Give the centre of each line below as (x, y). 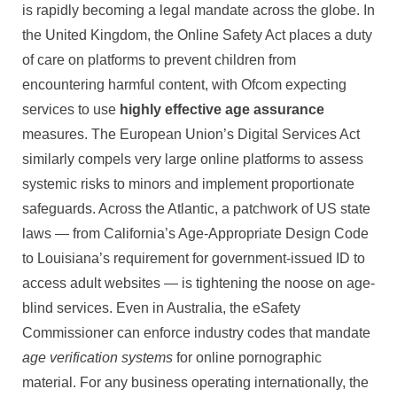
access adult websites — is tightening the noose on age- (198, 283)
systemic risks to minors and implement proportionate (188, 183)
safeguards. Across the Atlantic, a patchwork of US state (196, 208)
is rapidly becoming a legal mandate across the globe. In (198, 10)
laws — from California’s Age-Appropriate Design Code (195, 233)
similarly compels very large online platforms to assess (193, 159)
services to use (71, 109)
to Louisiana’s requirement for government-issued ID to (194, 258)
